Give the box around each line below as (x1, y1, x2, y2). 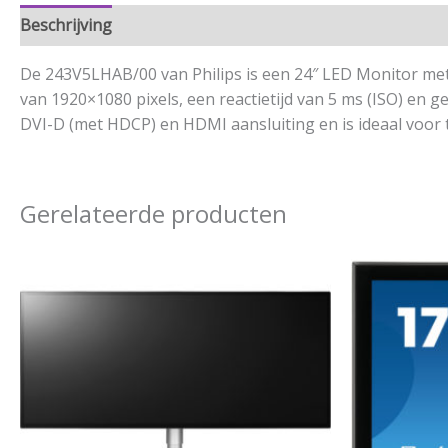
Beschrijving (20, 14, 112, 36)
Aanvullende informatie (132, 14, 307, 36)
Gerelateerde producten (20, 197, 287, 230)
